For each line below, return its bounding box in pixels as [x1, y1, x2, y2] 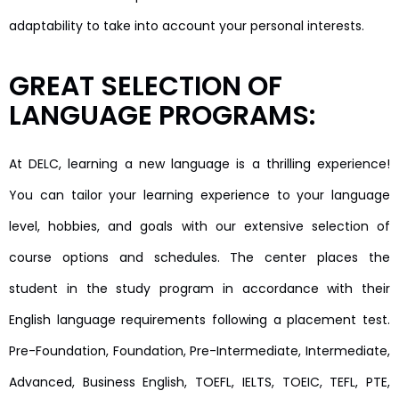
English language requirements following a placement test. [9, 311, 390, 330]
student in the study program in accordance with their [9, 280, 390, 298]
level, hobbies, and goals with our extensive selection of [9, 217, 390, 236]
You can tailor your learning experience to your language [9, 186, 390, 205]
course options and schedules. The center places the [9, 248, 390, 267]
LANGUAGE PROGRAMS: [9, 97, 315, 135]
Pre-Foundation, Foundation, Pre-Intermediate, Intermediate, [9, 342, 390, 361]
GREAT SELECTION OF [9, 68, 282, 106]
